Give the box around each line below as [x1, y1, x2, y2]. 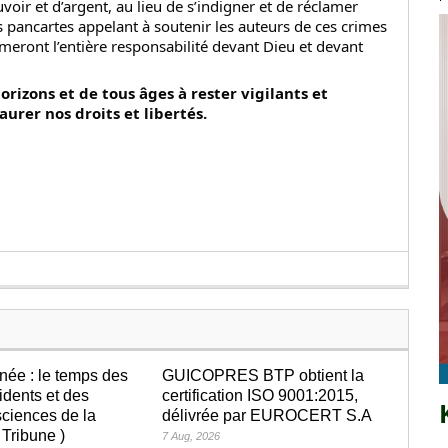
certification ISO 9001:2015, [162, 386, 359, 404]
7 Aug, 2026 [162, 429, 221, 442]
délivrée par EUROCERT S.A [162, 406, 373, 424]
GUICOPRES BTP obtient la [162, 366, 365, 384]
